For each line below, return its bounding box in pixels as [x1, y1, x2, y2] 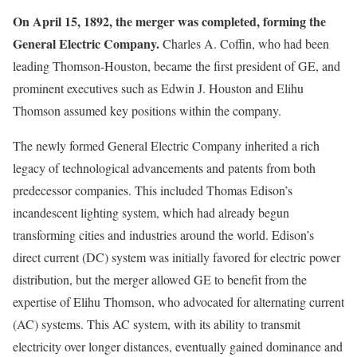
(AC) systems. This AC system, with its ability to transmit [13, 316, 300, 333]
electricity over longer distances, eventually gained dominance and [13, 338, 343, 355]
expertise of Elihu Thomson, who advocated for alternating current [13, 293, 344, 311]
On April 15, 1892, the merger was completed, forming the [13, 12, 326, 31]
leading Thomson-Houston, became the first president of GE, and [13, 57, 340, 75]
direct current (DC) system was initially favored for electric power [13, 249, 340, 266]
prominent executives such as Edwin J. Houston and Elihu [13, 80, 304, 97]
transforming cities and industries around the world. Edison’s [13, 226, 314, 244]
